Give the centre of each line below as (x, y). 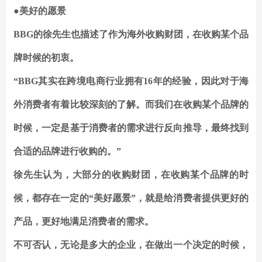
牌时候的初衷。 (46, 58)
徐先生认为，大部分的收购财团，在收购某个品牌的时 (131, 175)
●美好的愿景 (40, 11)
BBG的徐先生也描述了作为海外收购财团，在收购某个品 (131, 35)
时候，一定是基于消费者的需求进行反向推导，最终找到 (131, 128)
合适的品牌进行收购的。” (67, 151)
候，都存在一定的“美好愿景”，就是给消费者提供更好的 (131, 198)
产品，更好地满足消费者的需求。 (84, 222)
